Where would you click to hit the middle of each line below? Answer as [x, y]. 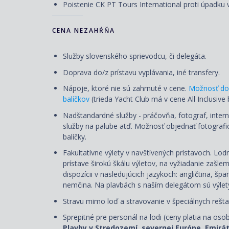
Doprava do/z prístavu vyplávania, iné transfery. [142, 72]
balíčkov [76, 99]
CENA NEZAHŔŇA [84, 31]
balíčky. [75, 136]
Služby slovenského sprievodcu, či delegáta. [135, 56]
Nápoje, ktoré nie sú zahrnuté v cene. [126, 88]
